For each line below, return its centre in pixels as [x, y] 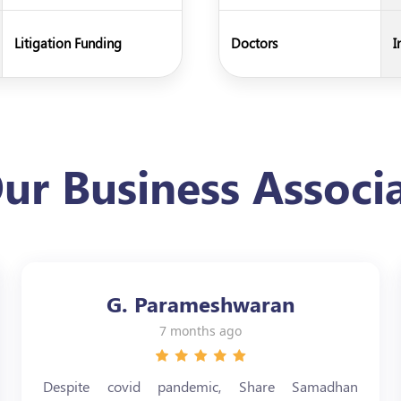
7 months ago [201, 331]
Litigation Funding [68, 43]
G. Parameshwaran [200, 303]
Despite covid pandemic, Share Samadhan [201, 386]
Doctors [254, 43]
